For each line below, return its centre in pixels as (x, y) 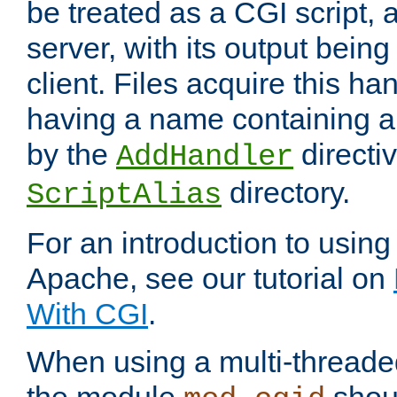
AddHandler (205, 157)
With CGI (87, 314)
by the (71, 155)
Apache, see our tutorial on (210, 279)
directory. (286, 193)
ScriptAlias (124, 195)
